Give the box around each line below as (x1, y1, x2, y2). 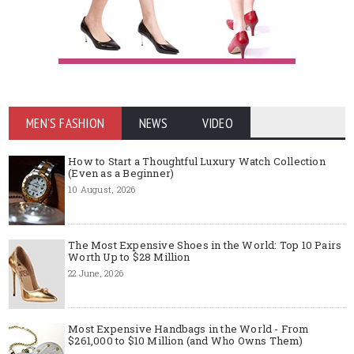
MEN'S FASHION (26, 114, 104, 132)
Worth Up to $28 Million (68, 249, 190, 264)
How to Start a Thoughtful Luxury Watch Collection (68, 153, 326, 168)
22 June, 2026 (68, 266, 123, 279)
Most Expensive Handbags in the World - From (68, 321, 310, 336)
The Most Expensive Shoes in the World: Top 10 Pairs (68, 237, 342, 252)
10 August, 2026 (68, 183, 136, 195)
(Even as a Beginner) (68, 165, 175, 180)
